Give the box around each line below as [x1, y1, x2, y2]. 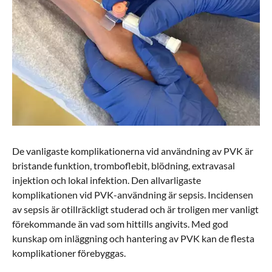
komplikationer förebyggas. [12, 246, 126, 259]
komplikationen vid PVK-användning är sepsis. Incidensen [12, 188, 253, 200]
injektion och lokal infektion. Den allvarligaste [12, 174, 201, 186]
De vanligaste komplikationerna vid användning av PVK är [12, 144, 253, 157]
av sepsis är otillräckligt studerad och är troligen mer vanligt [12, 203, 259, 215]
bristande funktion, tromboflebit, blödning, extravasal [12, 159, 235, 171]
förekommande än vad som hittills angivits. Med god [12, 217, 228, 229]
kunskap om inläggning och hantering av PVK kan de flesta [12, 232, 254, 244]
